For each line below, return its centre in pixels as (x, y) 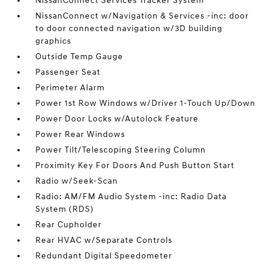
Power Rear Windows (80, 135)
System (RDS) (65, 209)
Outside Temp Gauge (80, 57)
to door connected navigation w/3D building (129, 29)
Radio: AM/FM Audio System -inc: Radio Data (131, 197)
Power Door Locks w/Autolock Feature (117, 119)
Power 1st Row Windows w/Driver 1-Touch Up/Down (146, 103)
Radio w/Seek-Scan (77, 181)
